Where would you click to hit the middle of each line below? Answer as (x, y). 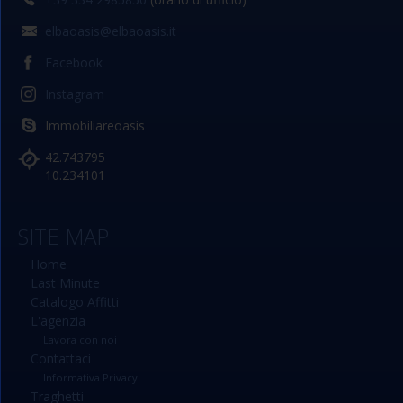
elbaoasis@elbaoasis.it (111, 31)
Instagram (75, 94)
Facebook (74, 63)
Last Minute (65, 283)
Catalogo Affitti (75, 302)
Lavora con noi (80, 340)
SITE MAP (63, 236)
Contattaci (61, 358)
